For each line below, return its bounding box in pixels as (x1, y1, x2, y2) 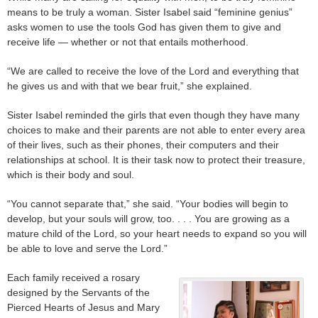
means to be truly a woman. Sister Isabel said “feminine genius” (7, 6, 292, 18)
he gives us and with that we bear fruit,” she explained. (7, 80, 252, 92)
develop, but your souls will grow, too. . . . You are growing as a (7, 213, 290, 225)
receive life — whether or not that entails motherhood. (7, 36, 248, 48)
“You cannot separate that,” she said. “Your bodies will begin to (7, 198, 288, 210)
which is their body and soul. (7, 169, 134, 181)
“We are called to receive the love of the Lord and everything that (7, 65, 299, 77)
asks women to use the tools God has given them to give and (7, 21, 281, 33)
